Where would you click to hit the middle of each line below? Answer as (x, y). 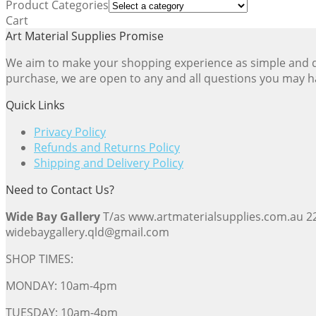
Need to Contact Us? (60, 190)
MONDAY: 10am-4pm (61, 286)
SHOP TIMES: (39, 259)
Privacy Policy (70, 132)
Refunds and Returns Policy (107, 148)
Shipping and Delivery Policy (109, 163)
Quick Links (35, 105)
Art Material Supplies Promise (85, 36)
